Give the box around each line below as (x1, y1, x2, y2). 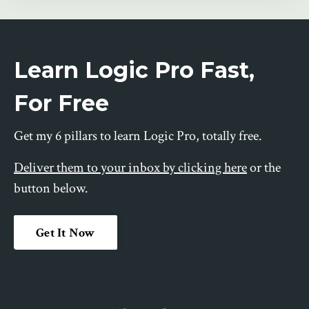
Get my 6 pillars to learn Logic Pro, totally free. (14, 127, 262, 146)
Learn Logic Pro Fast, (14, 57, 255, 84)
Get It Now (36, 224, 95, 241)
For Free (14, 90, 109, 117)
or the (247, 159, 281, 177)
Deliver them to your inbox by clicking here (14, 159, 247, 177)
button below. (14, 179, 88, 198)
